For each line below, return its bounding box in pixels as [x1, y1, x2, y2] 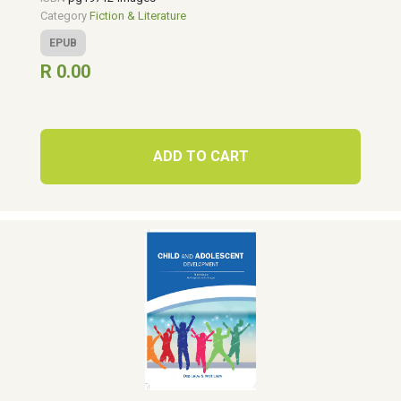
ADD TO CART [152, 148, 249, 165]
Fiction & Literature [90, 9, 186, 22]
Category [40, 9, 90, 22]
